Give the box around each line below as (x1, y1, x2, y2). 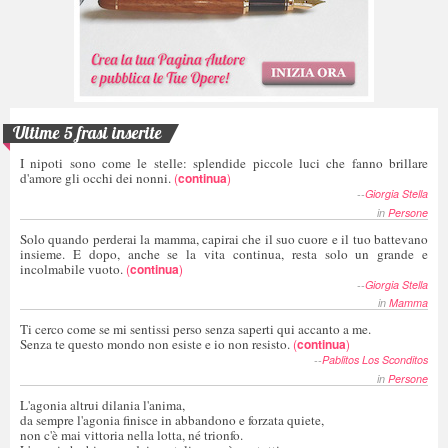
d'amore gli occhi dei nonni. (20, 169, 171, 188)
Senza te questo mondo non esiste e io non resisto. (20, 335, 290, 354)
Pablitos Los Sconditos (322, 352, 428, 368)
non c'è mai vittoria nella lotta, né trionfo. (20, 425, 243, 444)
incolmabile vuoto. (20, 259, 123, 278)
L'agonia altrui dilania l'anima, (20, 395, 185, 414)
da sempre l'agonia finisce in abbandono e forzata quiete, (20, 410, 324, 429)
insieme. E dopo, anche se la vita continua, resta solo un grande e (20, 244, 428, 263)
